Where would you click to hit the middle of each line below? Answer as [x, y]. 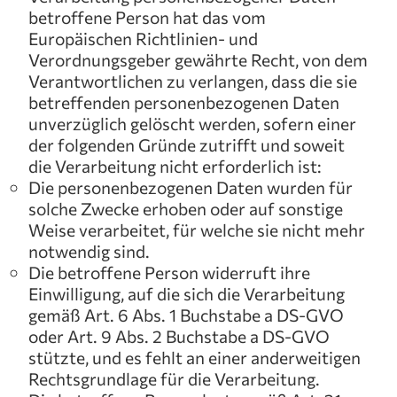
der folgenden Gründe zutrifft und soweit [187, 144]
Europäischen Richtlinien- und [143, 38]
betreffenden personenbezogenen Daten [184, 102]
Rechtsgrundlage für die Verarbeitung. [174, 378]
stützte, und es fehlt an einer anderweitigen [195, 357]
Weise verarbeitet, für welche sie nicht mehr [197, 230]
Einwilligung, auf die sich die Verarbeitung [187, 293]
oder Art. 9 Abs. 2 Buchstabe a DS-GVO [179, 336]
